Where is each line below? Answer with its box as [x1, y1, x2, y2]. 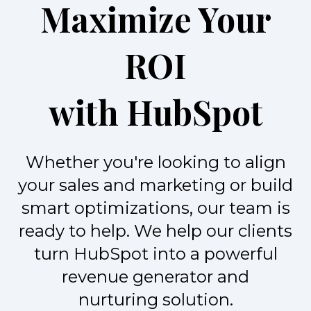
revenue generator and [62, 267, 249, 287]
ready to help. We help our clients [19, 221, 292, 242]
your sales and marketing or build [18, 175, 293, 196]
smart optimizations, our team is [21, 198, 290, 219]
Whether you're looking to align [25, 152, 286, 173]
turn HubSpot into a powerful [33, 244, 278, 264]
